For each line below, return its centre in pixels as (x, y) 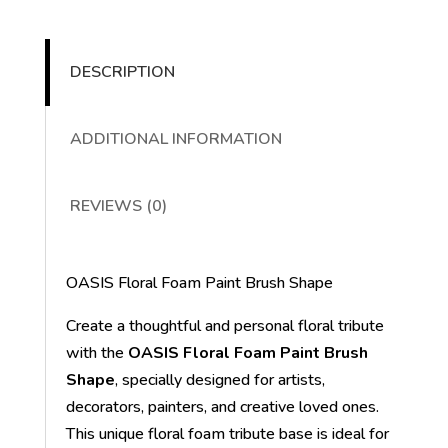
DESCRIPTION (122, 71)
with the (96, 352)
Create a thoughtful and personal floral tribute (224, 325)
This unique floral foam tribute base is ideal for (227, 433)
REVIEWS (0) (118, 205)
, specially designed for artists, (219, 379)
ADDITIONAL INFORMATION (175, 138)
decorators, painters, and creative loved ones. (222, 406)
